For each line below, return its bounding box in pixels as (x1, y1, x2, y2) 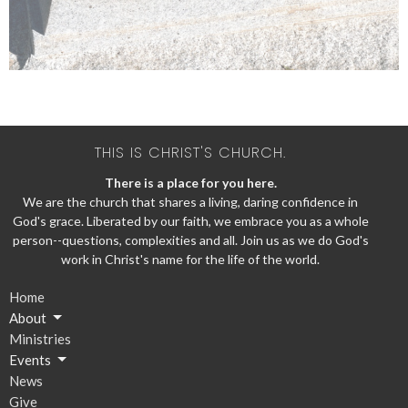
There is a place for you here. (104, 174, 277, 190)
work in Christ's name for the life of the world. (61, 250, 320, 267)
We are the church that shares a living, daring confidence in (23, 193, 358, 209)
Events (9, 351, 51, 368)
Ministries (9, 330, 71, 347)
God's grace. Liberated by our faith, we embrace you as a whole (12, 212, 369, 229)
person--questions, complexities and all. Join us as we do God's (12, 231, 369, 248)
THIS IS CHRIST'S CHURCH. (95, 142, 286, 164)
